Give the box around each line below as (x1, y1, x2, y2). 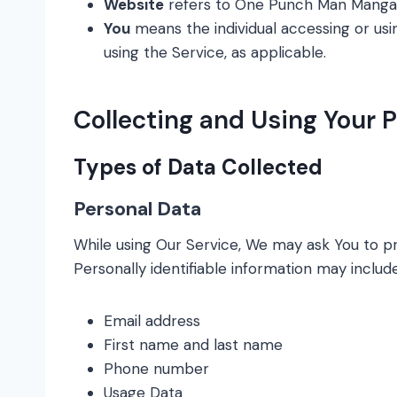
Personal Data (74, 196, 201, 222)
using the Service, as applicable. (104, 43, 326, 62)
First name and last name (104, 335, 283, 354)
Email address (104, 311, 200, 331)
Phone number (104, 359, 209, 378)
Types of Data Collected (74, 153, 323, 181)
